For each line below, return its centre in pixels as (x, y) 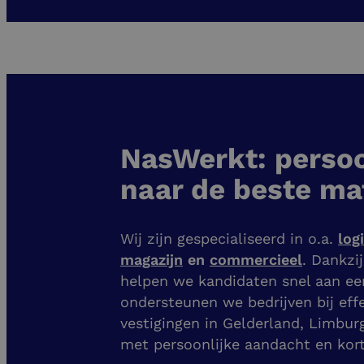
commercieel (256, 260)
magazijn (152, 260)
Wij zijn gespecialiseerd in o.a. (229, 239)
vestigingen (160, 323)
